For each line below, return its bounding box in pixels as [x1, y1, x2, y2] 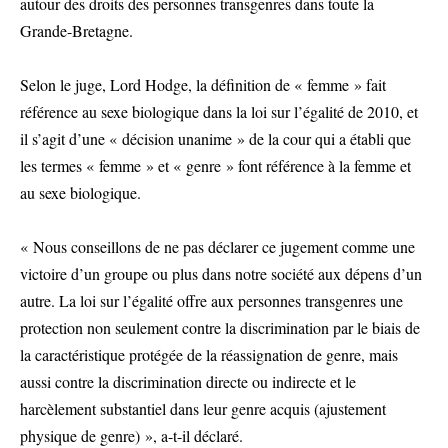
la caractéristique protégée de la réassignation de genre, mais [20, 344, 398, 365]
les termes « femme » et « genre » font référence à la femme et [20, 155, 411, 176]
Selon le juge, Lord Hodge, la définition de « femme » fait [20, 74, 386, 95]
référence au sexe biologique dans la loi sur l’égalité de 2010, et [20, 101, 418, 122]
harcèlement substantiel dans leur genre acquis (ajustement [20, 398, 386, 419]
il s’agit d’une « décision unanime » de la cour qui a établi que [20, 128, 411, 149]
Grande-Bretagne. [20, 20, 133, 41]
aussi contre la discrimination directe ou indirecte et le [20, 371, 356, 392]
